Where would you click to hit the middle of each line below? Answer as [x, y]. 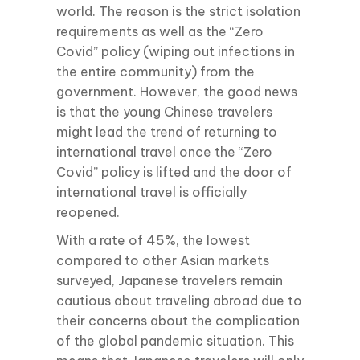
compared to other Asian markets [163, 260]
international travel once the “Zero [164, 151]
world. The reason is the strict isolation [178, 11]
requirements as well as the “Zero [160, 31]
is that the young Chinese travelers [164, 111]
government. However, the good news [177, 91]
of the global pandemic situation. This [175, 340]
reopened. [88, 212]
